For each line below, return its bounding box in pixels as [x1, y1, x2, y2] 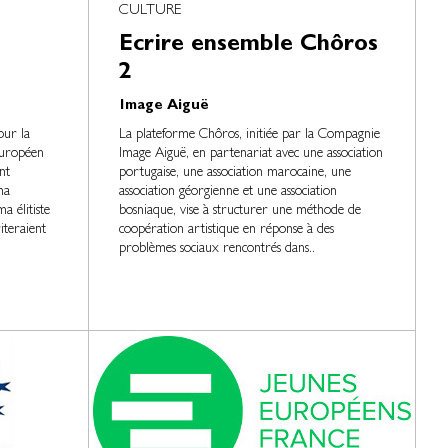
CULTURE [119, 4, 182, 19]
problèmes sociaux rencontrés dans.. [119, 242, 316, 256]
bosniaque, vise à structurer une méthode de [119, 204, 362, 218]
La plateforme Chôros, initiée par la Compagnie [119, 128, 381, 142]
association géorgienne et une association [119, 185, 338, 199]
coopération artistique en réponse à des [119, 223, 335, 237]
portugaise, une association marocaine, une [119, 166, 352, 180]
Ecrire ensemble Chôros [119, 34, 379, 58]
